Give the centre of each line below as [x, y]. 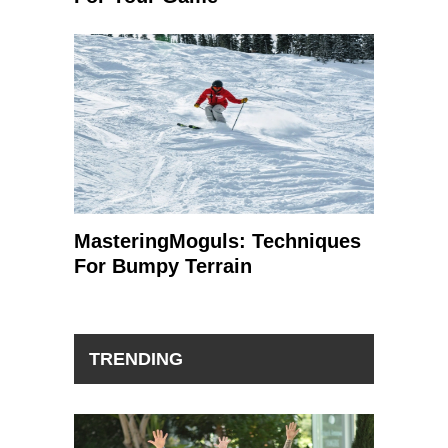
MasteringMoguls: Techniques [217, 241]
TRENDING [136, 359]
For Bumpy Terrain [163, 266]
